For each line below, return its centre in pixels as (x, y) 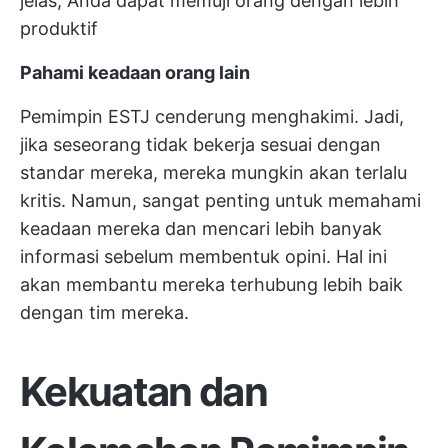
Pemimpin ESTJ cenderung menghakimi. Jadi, (212, 117)
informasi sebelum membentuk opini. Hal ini (203, 257)
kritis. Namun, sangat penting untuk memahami (220, 201)
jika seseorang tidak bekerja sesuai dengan (200, 145)
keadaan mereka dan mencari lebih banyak (201, 229)
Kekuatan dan (143, 392)
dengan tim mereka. (104, 313)
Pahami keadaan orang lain (135, 73)
